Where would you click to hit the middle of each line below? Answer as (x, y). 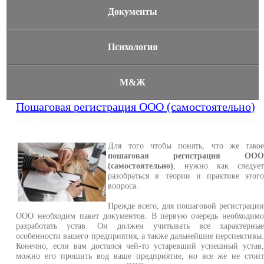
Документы (133, 11)
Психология (133, 47)
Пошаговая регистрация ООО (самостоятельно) (136, 107)
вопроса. (123, 186)
